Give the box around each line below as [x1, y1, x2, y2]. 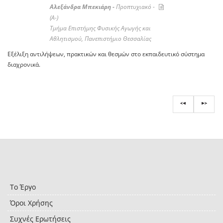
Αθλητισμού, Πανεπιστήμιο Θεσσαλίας [49, 34, 151, 43]
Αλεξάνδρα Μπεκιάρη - [49, 2, 116, 11]
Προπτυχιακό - [115, 2, 156, 11]
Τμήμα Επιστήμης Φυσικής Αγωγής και [49, 24, 151, 33]
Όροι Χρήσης [10, 198, 53, 208]
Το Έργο [10, 182, 36, 192]
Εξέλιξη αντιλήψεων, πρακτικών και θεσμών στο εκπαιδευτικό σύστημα [7, 50, 205, 59]
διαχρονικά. [7, 60, 40, 69]
